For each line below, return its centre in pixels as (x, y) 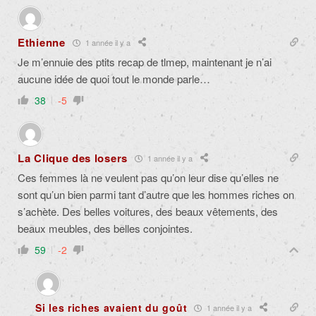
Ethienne (42, 43)
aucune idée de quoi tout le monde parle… (114, 79)
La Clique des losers (73, 158)
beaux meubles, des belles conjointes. (105, 229)
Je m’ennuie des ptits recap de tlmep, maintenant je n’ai (145, 62)
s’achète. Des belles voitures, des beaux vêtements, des (148, 212)
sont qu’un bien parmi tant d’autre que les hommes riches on (156, 195)
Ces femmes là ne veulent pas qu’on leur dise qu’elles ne (148, 178)
